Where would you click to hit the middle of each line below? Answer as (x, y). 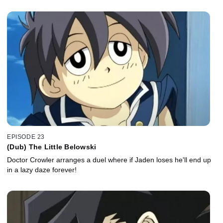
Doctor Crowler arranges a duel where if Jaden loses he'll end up (109, 160)
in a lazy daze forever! (42, 169)
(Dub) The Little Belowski (52, 147)
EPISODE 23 (26, 137)
